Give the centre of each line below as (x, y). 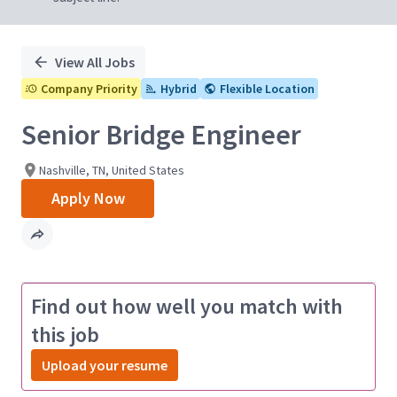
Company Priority (89, 89)
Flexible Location (267, 89)
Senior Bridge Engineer (161, 135)
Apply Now (88, 198)
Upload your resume (105, 365)
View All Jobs (95, 62)
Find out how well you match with (187, 306)
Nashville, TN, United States (112, 170)
